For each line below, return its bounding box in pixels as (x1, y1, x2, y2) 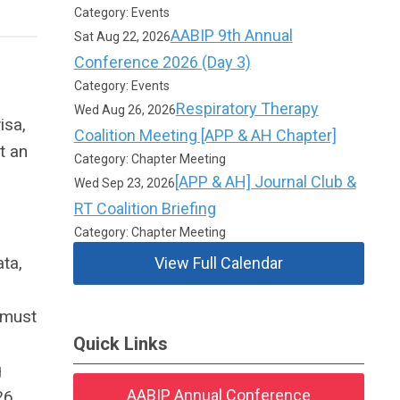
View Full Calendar (154, 254, 284, 272)
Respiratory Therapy (175, 99, 319, 118)
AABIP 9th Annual (170, 26, 293, 45)
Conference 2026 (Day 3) (73, 53, 251, 71)
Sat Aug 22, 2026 (73, 29, 171, 44)
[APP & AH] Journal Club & (174, 172, 356, 191)
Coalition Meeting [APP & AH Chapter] (73, 126, 337, 145)
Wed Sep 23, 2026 (73, 176, 175, 190)
